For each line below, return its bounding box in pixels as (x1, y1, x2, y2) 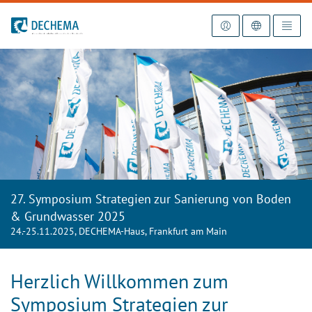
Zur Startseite (10, 17, 70, 31)
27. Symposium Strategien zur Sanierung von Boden (10, 190, 291, 207)
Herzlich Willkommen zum (10, 267, 228, 294)
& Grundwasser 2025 (10, 208, 125, 224)
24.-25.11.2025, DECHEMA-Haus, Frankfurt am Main (10, 224, 227, 237)
